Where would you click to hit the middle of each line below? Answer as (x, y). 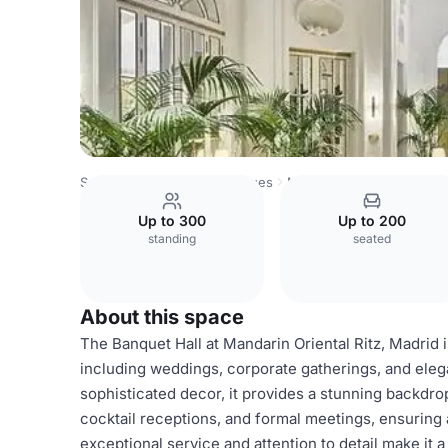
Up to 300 (172, 220)
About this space (162, 317)
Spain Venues (122, 182)
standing (172, 238)
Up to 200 (372, 220)
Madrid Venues (226, 182)
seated (372, 238)
